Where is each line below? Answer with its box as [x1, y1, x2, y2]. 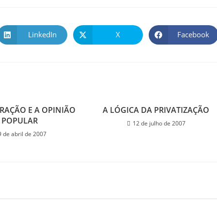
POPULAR [1, 115, 38, 126]
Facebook [177, 30, 209, 40]
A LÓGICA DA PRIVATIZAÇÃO [103, 104, 210, 115]
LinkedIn [28, 30, 57, 40]
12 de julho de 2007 [132, 119, 186, 127]
